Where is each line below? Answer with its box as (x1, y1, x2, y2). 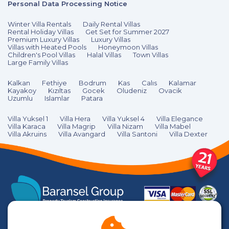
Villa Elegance (156, 114, 203, 123)
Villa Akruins (8, 130, 47, 139)
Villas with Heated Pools (8, 43, 86, 52)
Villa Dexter (169, 130, 208, 139)
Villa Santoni (117, 130, 157, 139)
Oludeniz (117, 86, 147, 95)
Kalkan (8, 79, 30, 87)
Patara (81, 94, 103, 103)
